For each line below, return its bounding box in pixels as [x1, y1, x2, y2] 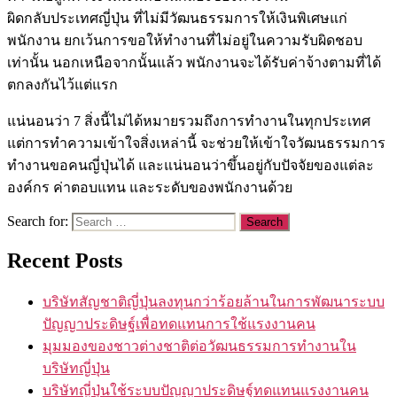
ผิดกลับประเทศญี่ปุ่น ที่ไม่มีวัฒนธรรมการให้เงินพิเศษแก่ [7, 10, 347, 26]
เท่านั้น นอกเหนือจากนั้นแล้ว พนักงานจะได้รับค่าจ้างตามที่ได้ [7, 54, 381, 70]
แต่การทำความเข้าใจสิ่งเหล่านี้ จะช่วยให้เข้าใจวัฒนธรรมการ [7, 135, 385, 151]
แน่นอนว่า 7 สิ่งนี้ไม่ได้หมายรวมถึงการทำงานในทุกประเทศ [7, 113, 370, 128]
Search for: [7, 213, 68, 229]
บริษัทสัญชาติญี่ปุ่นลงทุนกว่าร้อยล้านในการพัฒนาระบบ [43, 293, 385, 309]
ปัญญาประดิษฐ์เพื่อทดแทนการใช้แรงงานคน [43, 315, 315, 331]
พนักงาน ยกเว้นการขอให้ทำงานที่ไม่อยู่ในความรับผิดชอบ [7, 32, 362, 48]
